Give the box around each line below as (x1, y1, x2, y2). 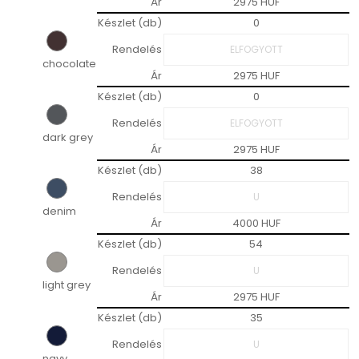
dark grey (42, 130, 93, 146)
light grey (42, 277, 91, 293)
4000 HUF (232, 216, 280, 232)
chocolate (42, 56, 96, 72)
